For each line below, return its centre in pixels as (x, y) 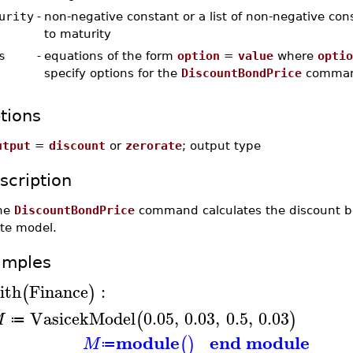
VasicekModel (82, 318)
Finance (58, 291)
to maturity (77, 33)
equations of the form (110, 56)
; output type (221, 145)
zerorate (153, 145)
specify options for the (112, 73)
